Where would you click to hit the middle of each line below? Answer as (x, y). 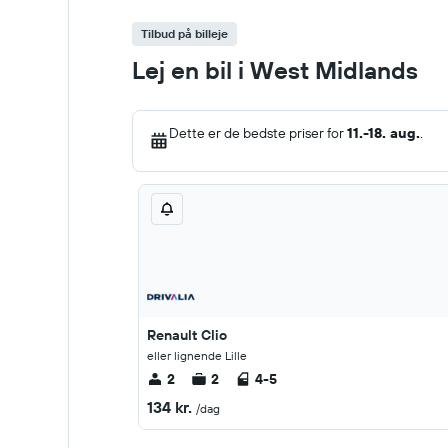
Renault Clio (187, 335)
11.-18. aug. (383, 133)
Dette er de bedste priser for (258, 133)
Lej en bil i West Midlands (275, 70)
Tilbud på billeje (184, 33)
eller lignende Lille (197, 355)
